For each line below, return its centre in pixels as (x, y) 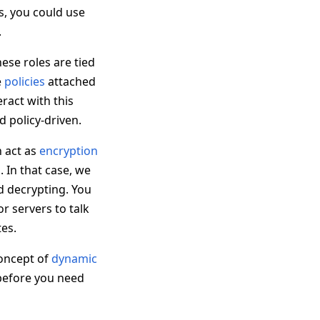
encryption (69, 151)
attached (70, 81)
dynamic (74, 259)
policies (25, 81)
